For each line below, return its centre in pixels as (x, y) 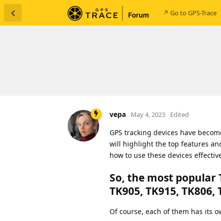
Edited (180, 114)
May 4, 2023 (148, 114)
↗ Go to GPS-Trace (190, 13)
